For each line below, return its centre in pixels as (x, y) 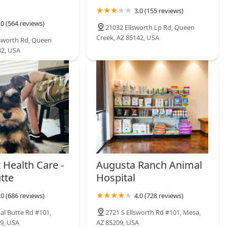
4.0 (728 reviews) (159, 196)
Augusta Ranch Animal (149, 165)
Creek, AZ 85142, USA (128, 38)
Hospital (116, 178)
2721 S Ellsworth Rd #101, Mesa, (153, 213)
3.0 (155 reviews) (159, 11)
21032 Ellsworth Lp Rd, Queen (150, 28)
